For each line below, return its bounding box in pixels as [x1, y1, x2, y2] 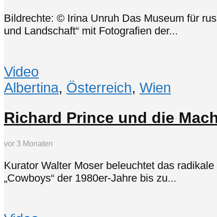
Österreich [66, 80, 132, 96]
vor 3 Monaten [4, 139, 53, 148]
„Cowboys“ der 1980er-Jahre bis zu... [4, 171, 176, 184]
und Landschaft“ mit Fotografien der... [4, 24, 178, 37]
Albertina [4, 80, 59, 96]
